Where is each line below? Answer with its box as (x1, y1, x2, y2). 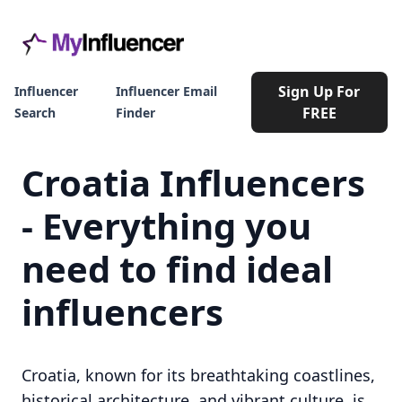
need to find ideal (22, 244, 333, 293)
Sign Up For (278, 82, 361, 101)
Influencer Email (116, 83, 218, 100)
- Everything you (22, 201, 311, 250)
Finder (116, 104, 156, 121)
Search (14, 104, 56, 121)
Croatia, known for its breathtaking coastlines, (22, 364, 375, 386)
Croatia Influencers (22, 158, 365, 207)
